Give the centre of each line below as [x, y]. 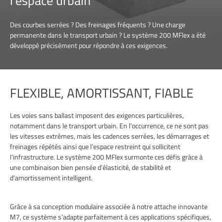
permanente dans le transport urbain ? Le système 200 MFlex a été [108, 35]
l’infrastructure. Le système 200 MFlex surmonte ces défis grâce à [106, 157]
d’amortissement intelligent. [53, 177]
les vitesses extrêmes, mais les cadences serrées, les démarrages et [110, 136]
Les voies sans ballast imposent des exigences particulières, [97, 115]
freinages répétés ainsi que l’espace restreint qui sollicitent [95, 146]
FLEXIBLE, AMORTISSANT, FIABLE [102, 93]
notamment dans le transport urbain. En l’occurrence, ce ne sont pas [109, 125]
